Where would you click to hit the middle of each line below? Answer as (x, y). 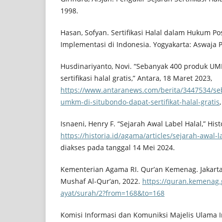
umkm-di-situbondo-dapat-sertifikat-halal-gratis (140, 102)
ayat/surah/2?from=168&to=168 (112, 193)
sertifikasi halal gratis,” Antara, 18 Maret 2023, (136, 78)
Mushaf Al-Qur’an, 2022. (101, 181)
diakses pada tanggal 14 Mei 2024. (118, 148)
